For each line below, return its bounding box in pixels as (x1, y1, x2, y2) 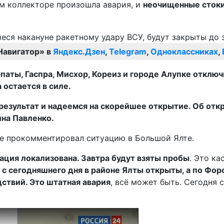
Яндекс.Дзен (53, 46, 105, 57)
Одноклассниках (150, 46, 218, 57)
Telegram (109, 46, 146, 57)
